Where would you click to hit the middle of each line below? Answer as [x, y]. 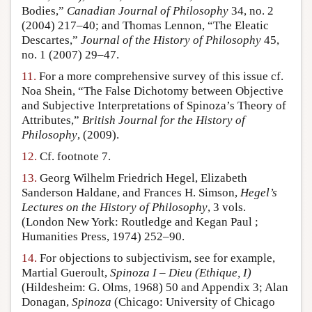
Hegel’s [259, 193]
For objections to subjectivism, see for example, [156, 258]
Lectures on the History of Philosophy [115, 208]
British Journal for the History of [164, 120]
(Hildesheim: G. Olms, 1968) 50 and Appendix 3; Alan [155, 288]
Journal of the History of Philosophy [171, 40]
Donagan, [47, 302]
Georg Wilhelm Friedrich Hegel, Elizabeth [142, 178]
